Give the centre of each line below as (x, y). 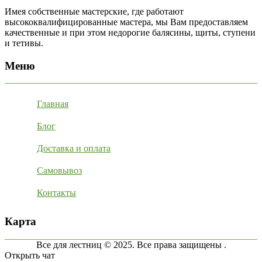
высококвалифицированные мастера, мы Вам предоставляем (126, 22)
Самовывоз (59, 171)
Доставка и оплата (74, 149)
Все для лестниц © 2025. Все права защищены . (131, 244)
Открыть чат (30, 255)
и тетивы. (24, 43)
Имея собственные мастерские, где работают (94, 12)
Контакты (56, 193)
